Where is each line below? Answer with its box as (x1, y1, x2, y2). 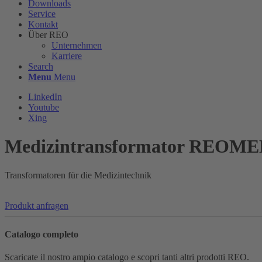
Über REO (28, 30, 68, 40)
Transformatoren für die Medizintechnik (5, 170, 151, 180)
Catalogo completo (5, 229, 78, 240)
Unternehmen (51, 40, 102, 50)
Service (28, 9, 56, 19)
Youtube (28, 102, 59, 112)
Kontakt (28, 19, 58, 29)
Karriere (51, 51, 82, 61)
